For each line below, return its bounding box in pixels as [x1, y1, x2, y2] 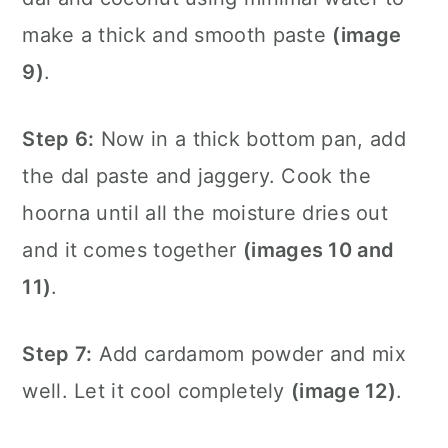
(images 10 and [243, 237, 395, 262]
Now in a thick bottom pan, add [94, 126, 406, 151]
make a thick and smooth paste [22, 22, 333, 47]
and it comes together [22, 237, 243, 262]
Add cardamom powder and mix [92, 341, 406, 366]
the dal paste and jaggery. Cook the [22, 163, 371, 188]
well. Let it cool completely [22, 378, 292, 403]
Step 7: [22, 341, 93, 366]
